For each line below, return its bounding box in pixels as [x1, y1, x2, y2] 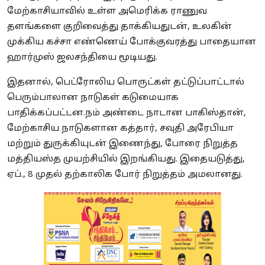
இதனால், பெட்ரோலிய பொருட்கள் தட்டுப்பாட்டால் [7, 76, 244, 88]
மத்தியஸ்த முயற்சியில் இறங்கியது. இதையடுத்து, [7, 153, 245, 165]
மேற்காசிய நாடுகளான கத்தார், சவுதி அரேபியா [7, 122, 234, 134]
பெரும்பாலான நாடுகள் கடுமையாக [7, 92, 179, 104]
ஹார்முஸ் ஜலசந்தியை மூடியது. [7, 51, 157, 63]
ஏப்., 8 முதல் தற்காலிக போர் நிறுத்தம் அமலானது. [7, 169, 243, 180]
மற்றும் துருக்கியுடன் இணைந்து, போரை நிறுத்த [7, 138, 238, 150]
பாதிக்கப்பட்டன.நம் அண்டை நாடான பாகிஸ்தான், [7, 107, 246, 119]
